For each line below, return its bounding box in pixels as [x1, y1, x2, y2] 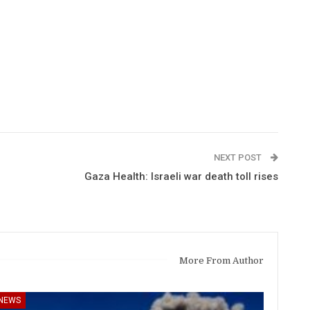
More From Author [179, 255, 264, 266]
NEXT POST [214, 152, 264, 163]
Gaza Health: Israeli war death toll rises [84, 170, 278, 183]
